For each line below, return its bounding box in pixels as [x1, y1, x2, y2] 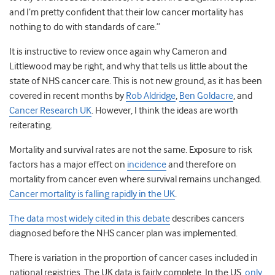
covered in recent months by [9, 90, 126, 102]
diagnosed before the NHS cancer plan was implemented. [9, 228, 238, 239]
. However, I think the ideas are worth [91, 105, 238, 117]
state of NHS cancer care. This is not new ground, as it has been [9, 76, 262, 87]
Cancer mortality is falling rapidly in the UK [9, 188, 175, 200]
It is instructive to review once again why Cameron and [9, 46, 227, 58]
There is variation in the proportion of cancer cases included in [9, 252, 258, 264]
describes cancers [170, 213, 244, 225]
